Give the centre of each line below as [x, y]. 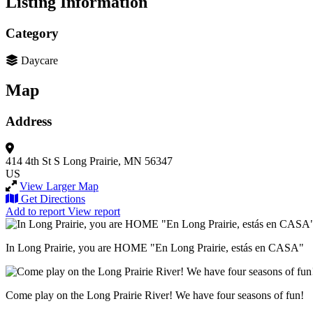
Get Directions [53, 198]
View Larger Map [59, 186]
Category [32, 34]
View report [94, 211]
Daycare [39, 61]
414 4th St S [33, 161]
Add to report [35, 211]
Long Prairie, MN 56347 [118, 161]
